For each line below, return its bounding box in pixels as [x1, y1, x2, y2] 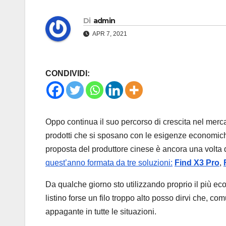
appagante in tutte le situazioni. [45, 207, 156, 216]
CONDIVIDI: [45, 69, 90, 78]
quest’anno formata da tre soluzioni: [45, 158, 173, 167]
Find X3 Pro [175, 158, 219, 167]
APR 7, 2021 [91, 30, 127, 38]
